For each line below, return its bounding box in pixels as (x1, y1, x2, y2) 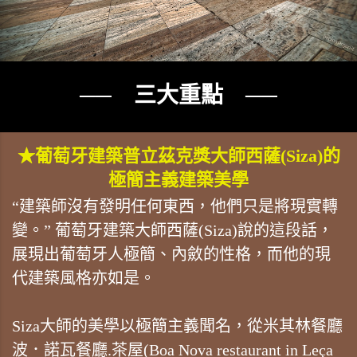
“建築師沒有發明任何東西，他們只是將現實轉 (12, 197, 338, 215)
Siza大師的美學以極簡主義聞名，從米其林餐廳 (12, 316, 343, 335)
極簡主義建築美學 (108, 169, 249, 190)
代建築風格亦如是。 (12, 269, 155, 287)
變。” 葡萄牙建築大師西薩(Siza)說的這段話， (12, 221, 333, 239)
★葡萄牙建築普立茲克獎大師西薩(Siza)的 (17, 145, 340, 166)
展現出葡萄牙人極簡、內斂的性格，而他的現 (12, 245, 331, 263)
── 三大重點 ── (80, 82, 277, 108)
